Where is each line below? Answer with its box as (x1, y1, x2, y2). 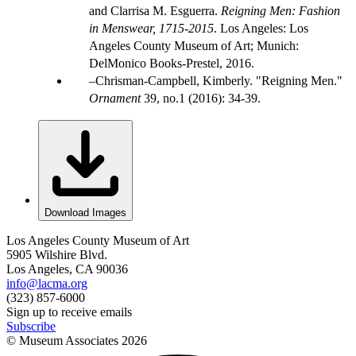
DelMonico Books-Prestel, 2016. (89, 56, 254, 70)
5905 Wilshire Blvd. (6, 247, 107, 261)
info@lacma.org (6, 276, 87, 290)
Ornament (89, 91, 141, 105)
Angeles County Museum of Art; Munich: (89, 38, 299, 52)
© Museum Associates (6, 333, 122, 347)
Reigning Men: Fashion (218, 3, 340, 17)
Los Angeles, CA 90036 (6, 261, 128, 276)
